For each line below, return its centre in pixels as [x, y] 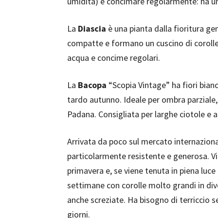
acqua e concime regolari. [114, 58]
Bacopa [92, 85]
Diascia [92, 28]
